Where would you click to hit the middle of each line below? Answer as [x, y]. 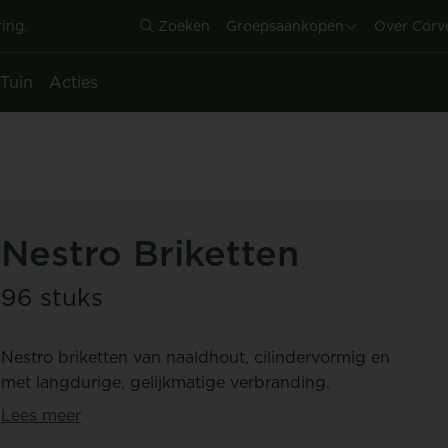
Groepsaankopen [285, 26]
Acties [73, 82]
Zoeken [182, 26]
